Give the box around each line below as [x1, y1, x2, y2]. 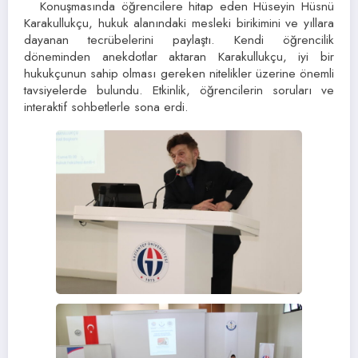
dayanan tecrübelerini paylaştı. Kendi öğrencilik [24, 30, 334, 49]
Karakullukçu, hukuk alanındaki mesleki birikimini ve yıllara [24, 13, 334, 32]
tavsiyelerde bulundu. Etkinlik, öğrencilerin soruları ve [24, 80, 334, 99]
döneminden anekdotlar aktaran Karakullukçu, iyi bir [24, 46, 334, 66]
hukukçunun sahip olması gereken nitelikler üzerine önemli [24, 63, 334, 82]
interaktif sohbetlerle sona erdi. [24, 97, 189, 116]
